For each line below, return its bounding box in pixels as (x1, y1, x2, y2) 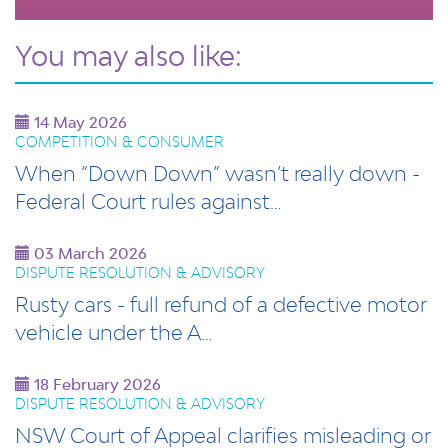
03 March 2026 (30, 244, 147, 263)
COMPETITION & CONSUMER (15, 133, 224, 150)
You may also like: (15, 38, 242, 73)
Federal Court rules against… (15, 188, 282, 214)
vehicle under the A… (15, 319, 213, 345)
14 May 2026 (30, 113, 127, 132)
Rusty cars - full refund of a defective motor (15, 291, 427, 317)
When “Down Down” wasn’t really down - (15, 160, 420, 186)
